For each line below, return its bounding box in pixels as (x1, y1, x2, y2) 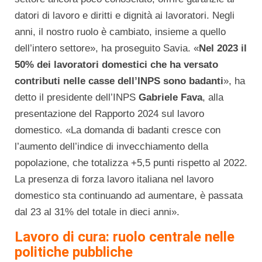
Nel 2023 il (199, 43, 247, 54)
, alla (202, 92, 223, 104)
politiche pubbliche (15, 244, 133, 261)
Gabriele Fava (139, 92, 202, 104)
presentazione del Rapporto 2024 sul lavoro (15, 108, 204, 120)
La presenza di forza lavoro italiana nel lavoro (15, 174, 213, 185)
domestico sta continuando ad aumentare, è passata (15, 190, 243, 202)
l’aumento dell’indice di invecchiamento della (15, 141, 208, 153)
